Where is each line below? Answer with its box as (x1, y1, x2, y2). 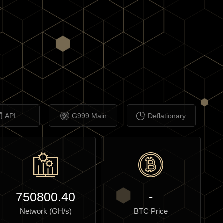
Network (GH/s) (19, 207, 72, 215)
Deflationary (148, 112, 186, 120)
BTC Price (133, 207, 168, 215)
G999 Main (71, 112, 107, 120)
